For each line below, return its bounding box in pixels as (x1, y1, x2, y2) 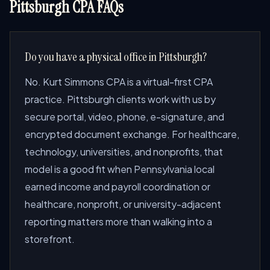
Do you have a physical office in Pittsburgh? (25, 49, 207, 64)
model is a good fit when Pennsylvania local (25, 163, 215, 175)
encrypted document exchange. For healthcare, (25, 128, 239, 140)
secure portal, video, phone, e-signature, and (25, 110, 224, 123)
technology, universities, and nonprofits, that (25, 145, 223, 158)
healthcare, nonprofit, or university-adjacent (25, 198, 221, 210)
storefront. (25, 233, 75, 245)
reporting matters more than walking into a (25, 215, 212, 228)
